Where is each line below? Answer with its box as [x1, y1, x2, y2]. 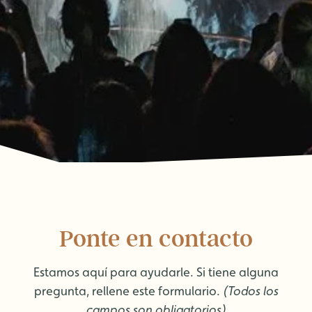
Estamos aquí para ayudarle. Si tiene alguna [33, 265, 279, 279]
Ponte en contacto [59, 224, 253, 253]
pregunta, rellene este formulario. [33, 283, 223, 298]
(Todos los [222, 283, 279, 298]
